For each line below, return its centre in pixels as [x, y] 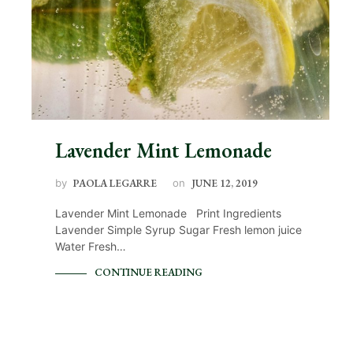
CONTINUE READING [149, 273]
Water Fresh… [91, 247]
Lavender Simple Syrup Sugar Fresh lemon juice [178, 230]
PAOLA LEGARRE [115, 184]
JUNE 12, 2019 [225, 184]
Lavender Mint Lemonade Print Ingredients [168, 214]
